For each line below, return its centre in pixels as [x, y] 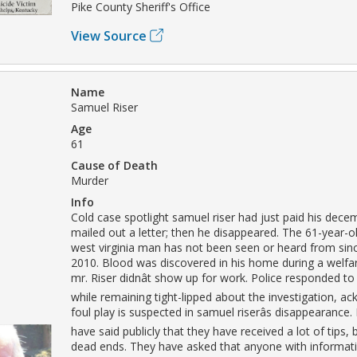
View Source [109, 35]
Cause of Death [114, 165]
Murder [90, 180]
